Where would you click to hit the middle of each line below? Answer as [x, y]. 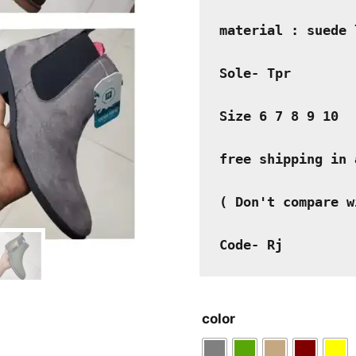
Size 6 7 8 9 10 [279, 116]
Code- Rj [252, 245]
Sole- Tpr [255, 74]
